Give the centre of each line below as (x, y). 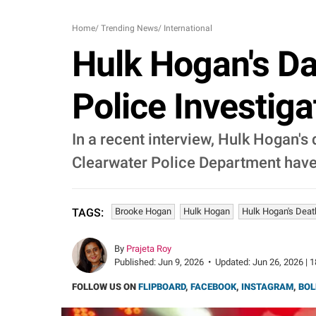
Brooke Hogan (143, 211)
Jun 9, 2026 (181, 262)
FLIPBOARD (162, 287)
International (188, 28)
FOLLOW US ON (105, 287)
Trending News (129, 28)
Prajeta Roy (149, 249)
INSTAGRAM (267, 287)
